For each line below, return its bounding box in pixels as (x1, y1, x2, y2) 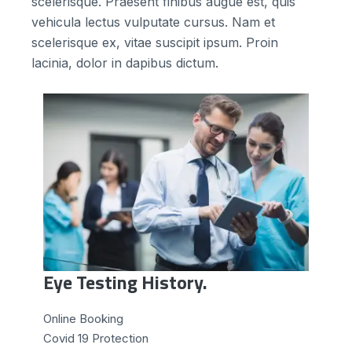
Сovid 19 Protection (43, 331, 148, 346)
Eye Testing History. (43, 268, 207, 297)
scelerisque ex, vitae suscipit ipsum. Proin (31, 35, 278, 51)
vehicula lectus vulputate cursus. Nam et (31, 14, 275, 31)
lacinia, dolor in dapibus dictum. (31, 55, 218, 71)
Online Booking (43, 311, 123, 327)
